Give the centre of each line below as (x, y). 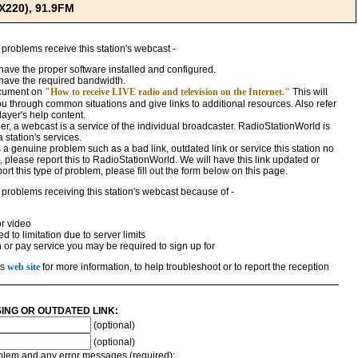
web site (23, 267)
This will (308, 92)
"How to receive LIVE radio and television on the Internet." (167, 92)
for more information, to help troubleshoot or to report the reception (184, 267)
